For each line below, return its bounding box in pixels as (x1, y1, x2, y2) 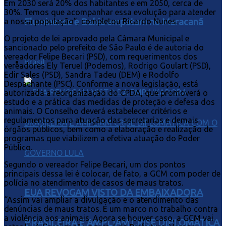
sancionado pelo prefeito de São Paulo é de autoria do (4, 43, 204, 52)
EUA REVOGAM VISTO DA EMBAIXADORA (24, 187, 203, 198)
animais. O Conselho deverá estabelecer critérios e (4, 106, 187, 116)
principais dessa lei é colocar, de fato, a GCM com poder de (4, 169, 220, 179)
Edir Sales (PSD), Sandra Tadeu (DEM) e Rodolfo (4, 70, 179, 80)
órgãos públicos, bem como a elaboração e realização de (4, 125, 213, 134)
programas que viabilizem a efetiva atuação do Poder (4, 134, 200, 143)
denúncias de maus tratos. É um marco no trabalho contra (4, 204, 218, 214)
